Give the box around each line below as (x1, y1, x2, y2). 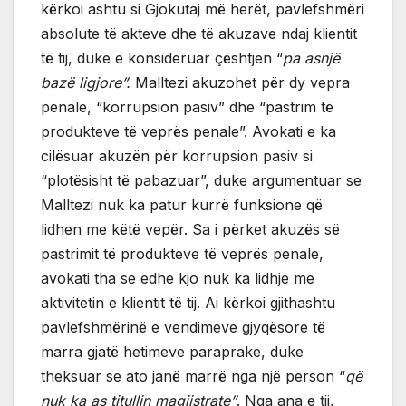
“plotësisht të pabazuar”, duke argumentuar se (41, 171, 362, 190)
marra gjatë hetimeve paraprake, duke (41, 343, 304, 362)
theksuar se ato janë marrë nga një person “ (41, 367, 345, 386)
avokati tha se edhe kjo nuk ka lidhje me (41, 269, 314, 288)
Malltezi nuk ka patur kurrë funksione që (41, 196, 323, 215)
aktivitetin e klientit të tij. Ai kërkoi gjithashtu (41, 294, 335, 313)
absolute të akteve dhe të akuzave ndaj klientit (41, 24, 357, 43)
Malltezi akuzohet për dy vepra (130, 73, 350, 92)
